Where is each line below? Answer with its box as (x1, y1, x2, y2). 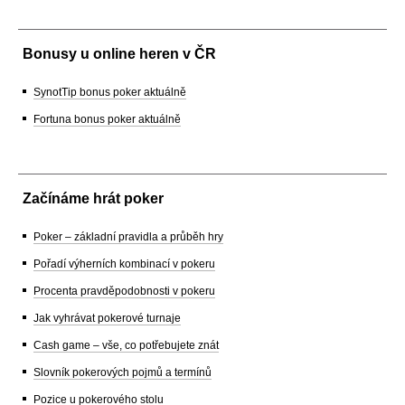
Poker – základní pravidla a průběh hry (33, 230, 223, 243)
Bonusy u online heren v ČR (23, 45, 216, 61)
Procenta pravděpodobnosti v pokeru (33, 284, 215, 297)
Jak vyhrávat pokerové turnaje (33, 311, 181, 325)
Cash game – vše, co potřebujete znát (33, 338, 219, 352)
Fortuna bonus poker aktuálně (33, 112, 181, 126)
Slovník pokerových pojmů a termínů (33, 365, 212, 379)
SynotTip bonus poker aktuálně (33, 85, 186, 99)
